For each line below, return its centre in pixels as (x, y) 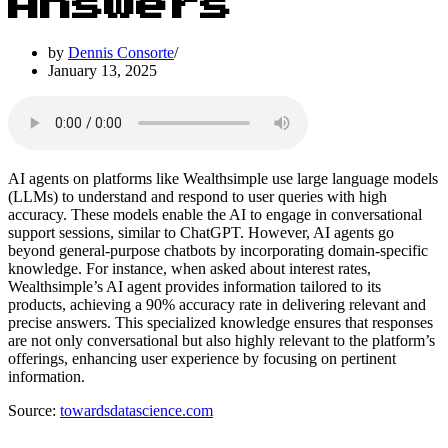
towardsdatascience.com (136, 410)
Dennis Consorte (121, 52)
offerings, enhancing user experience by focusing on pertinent (202, 358)
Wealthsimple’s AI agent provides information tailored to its (194, 286)
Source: (34, 410)
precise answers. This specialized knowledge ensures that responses (220, 322)
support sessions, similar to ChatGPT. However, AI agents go (201, 232)
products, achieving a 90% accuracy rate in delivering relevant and (217, 304)
